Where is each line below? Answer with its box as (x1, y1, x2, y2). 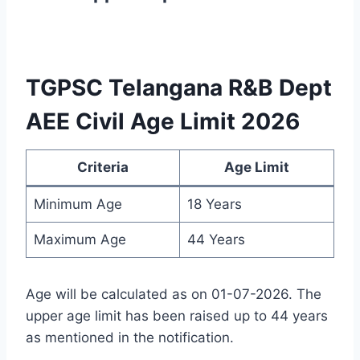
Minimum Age (33, 196, 122, 213)
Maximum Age (33, 231, 126, 248)
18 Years (186, 196, 242, 213)
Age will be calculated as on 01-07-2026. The (26, 286, 321, 303)
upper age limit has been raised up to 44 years (26, 308, 328, 325)
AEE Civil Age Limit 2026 (26, 108, 300, 136)
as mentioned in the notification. (26, 329, 234, 346)
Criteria (77, 159, 129, 176)
